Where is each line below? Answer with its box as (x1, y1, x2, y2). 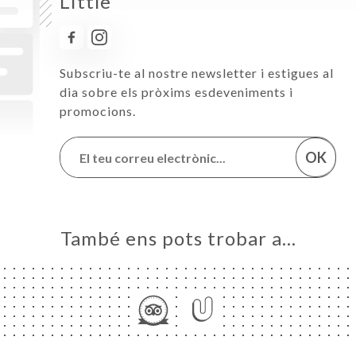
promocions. (60, 103, 136, 118)
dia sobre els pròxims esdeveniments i (60, 84, 293, 99)
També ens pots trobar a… (60, 226, 296, 250)
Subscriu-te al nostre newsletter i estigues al (60, 65, 334, 80)
